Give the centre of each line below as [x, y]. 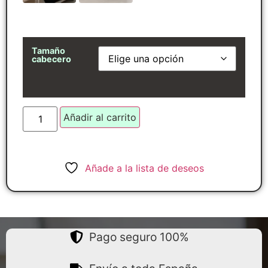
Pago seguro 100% [139, 237]
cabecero [51, 59]
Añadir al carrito [100, 117]
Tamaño [48, 51]
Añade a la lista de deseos [144, 168]
